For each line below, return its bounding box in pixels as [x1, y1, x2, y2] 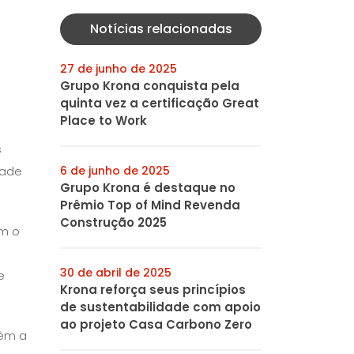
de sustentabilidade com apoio [60, 299, 261, 315]
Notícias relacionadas [89, 20, 232, 38]
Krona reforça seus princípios [60, 281, 246, 298]
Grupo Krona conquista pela [60, 77, 239, 94]
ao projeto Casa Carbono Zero [60, 316, 252, 333]
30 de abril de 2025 [60, 265, 171, 281]
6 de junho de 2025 [60, 163, 170, 179]
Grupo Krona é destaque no [60, 179, 235, 196]
